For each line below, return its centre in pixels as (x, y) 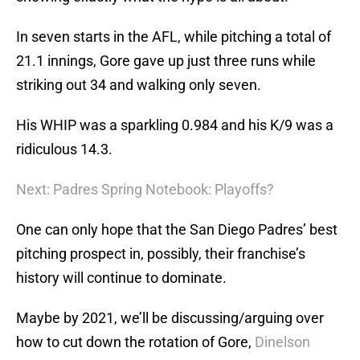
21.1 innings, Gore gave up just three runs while (166, 61)
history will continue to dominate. (121, 278)
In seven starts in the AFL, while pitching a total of (174, 37)
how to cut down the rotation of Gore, (135, 342)
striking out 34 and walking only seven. (139, 85)
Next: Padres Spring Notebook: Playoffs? (145, 190)
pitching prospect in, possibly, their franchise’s (161, 254)
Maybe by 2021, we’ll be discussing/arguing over (170, 318)
